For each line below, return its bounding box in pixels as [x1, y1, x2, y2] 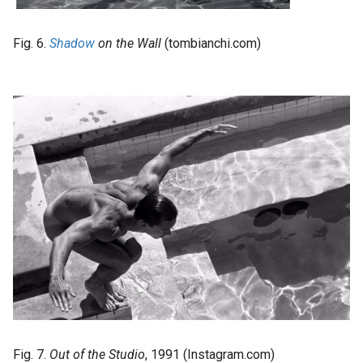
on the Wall [95, 35, 161, 51]
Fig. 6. [13, 35, 49, 51]
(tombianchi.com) [161, 35, 261, 51]
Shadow [49, 35, 95, 51]
